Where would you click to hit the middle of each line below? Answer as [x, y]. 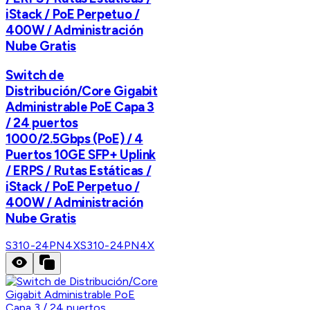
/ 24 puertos [42, 122]
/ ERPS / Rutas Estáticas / [79, 170]
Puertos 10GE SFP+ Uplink [81, 154]
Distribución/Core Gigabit [82, 91]
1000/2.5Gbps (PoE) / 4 [74, 138]
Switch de [35, 75]
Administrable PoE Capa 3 [80, 107]
